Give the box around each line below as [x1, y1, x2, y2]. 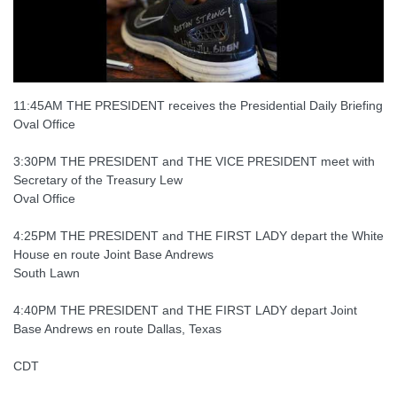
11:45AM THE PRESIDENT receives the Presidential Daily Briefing [13, 97, 383, 113]
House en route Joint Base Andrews [13, 246, 214, 261]
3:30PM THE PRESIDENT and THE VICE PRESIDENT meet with [13, 153, 375, 168]
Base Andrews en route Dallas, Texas [13, 321, 222, 336]
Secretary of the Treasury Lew [13, 172, 183, 187]
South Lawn [13, 265, 80, 280]
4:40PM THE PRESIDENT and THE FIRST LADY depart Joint [13, 302, 357, 317]
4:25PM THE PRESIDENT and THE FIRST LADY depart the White [13, 228, 384, 243]
